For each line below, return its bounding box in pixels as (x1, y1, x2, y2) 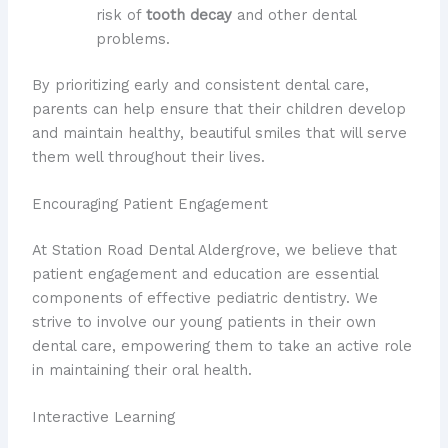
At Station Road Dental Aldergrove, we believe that (31, 240, 397, 259)
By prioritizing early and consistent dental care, (31, 75, 369, 94)
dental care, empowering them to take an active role (31, 336, 412, 355)
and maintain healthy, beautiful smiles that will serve (31, 123, 407, 142)
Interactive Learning (31, 408, 175, 427)
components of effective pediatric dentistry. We (31, 288, 378, 307)
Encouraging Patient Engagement (31, 195, 268, 214)
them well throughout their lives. (31, 147, 265, 166)
